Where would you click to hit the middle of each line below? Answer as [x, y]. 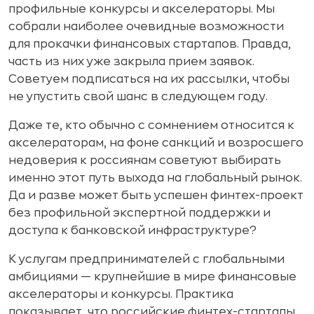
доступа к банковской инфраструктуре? [132, 231]
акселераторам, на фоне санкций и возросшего [156, 143]
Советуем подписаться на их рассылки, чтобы [149, 79]
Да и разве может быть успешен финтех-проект [156, 196]
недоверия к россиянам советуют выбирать [145, 161]
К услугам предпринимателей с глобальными [146, 259]
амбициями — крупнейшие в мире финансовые [152, 277]
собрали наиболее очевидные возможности [146, 27]
